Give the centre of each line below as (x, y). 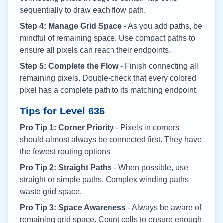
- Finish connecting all (158, 66)
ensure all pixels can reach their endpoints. (95, 50)
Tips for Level (54, 111)
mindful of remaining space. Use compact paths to (108, 38)
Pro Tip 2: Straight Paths (66, 167)
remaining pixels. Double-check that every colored (108, 78)
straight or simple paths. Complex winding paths (104, 179)
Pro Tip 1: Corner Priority (67, 128)
